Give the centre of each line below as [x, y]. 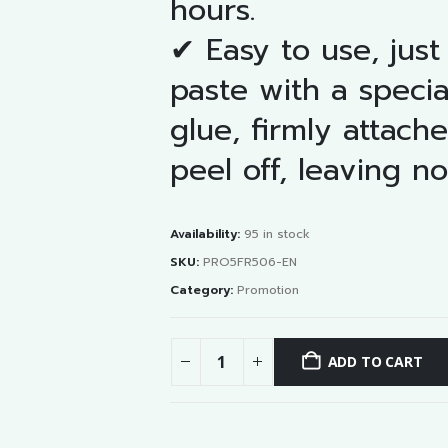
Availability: [206, 234]
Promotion [267, 290]
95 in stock [276, 234]
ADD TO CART [375, 361]
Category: [203, 290]
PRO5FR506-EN [249, 262]
